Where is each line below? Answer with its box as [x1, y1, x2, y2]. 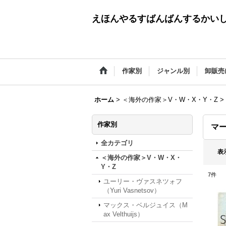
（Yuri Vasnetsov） [103, 187, 160, 194]
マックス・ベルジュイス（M [103, 201, 188, 209]
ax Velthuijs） [103, 210, 144, 218]
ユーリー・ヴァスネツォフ [103, 178, 182, 185]
